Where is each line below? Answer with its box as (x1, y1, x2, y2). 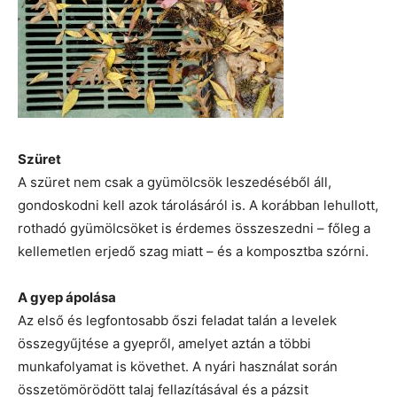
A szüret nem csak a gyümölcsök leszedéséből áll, (18, 174, 331, 191)
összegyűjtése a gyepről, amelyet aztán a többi (18, 335, 311, 353)
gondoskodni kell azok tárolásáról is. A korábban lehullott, (18, 197, 378, 214)
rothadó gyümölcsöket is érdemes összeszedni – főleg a (18, 220, 370, 237)
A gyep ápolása (18, 289, 116, 307)
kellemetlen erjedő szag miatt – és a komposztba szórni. (18, 243, 369, 261)
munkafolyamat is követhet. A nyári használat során (18, 358, 338, 376)
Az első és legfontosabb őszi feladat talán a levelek (18, 312, 337, 330)
